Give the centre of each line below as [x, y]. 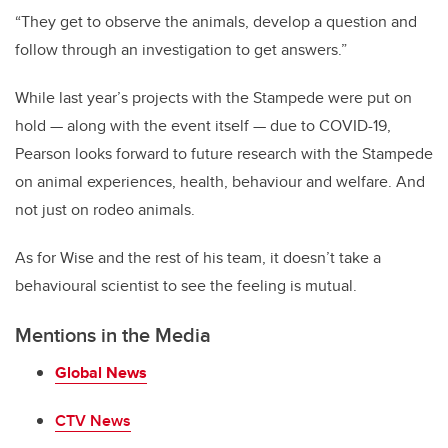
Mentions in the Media [115, 335]
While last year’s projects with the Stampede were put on [213, 98]
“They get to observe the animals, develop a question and [216, 22]
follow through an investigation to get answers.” [181, 50]
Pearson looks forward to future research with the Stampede [224, 154]
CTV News [93, 420]
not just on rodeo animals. [105, 210]
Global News [101, 372]
